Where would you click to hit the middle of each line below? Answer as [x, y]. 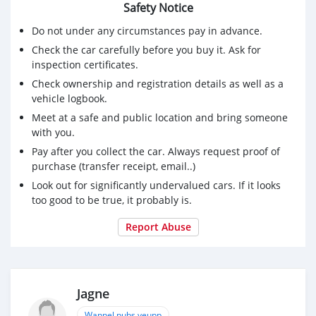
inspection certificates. [85, 64]
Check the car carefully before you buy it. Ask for [146, 49]
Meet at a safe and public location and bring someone [160, 117]
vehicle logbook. [69, 98]
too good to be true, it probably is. [112, 200]
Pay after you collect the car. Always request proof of [156, 151]
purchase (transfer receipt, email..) [114, 166]
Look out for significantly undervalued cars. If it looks [156, 185]
